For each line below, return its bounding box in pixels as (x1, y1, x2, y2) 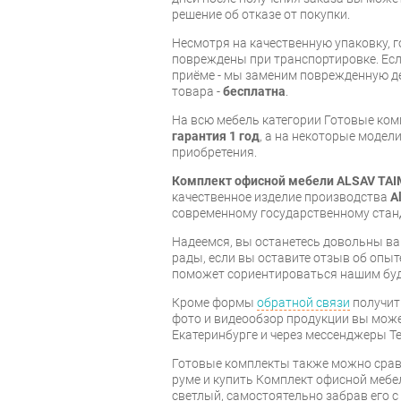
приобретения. (172, 145, 257, 160)
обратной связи (257, 295, 350, 311)
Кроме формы (172, 295, 257, 311)
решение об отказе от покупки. (172, 7, 350, 22)
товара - (172, 84, 223, 99)
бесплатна (223, 84, 286, 99)
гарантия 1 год (172, 129, 260, 144)
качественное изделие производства (172, 190, 390, 205)
